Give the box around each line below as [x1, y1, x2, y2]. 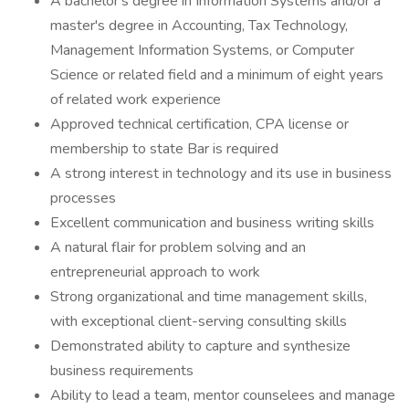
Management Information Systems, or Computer [50, 40, 354, 60]
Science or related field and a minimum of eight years [50, 65, 383, 85]
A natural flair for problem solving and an [50, 237, 306, 257]
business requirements [50, 361, 194, 381]
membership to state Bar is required [50, 139, 278, 159]
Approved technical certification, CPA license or [50, 114, 349, 134]
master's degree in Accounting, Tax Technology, [50, 16, 348, 36]
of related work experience [50, 89, 221, 110]
